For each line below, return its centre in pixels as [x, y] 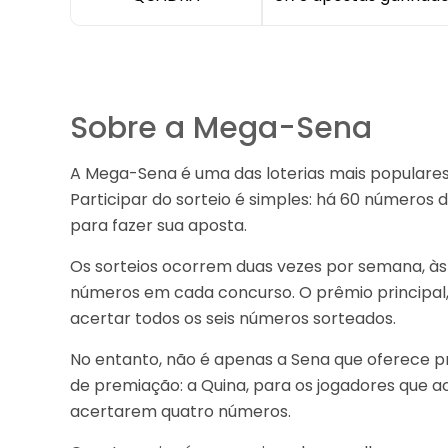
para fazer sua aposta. [159, 226]
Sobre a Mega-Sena [221, 128]
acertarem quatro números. [181, 412]
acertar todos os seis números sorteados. [233, 319]
